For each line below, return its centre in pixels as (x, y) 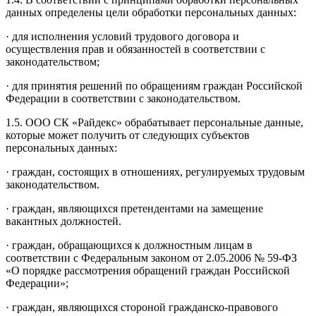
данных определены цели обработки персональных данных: (151, 12)
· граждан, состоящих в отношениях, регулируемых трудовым (155, 171)
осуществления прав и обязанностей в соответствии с (135, 49)
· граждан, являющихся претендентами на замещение (134, 208)
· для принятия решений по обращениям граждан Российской (154, 85)
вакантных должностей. (63, 221)
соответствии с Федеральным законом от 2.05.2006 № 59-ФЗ (151, 257)
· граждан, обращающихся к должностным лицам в (129, 245)
